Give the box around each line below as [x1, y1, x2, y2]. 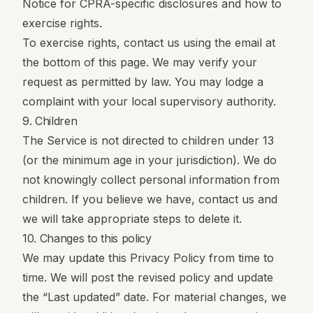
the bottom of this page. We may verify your [22, 55, 257, 69]
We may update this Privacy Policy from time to [22, 251, 274, 265]
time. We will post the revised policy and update [22, 270, 273, 284]
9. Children [22, 114, 78, 128]
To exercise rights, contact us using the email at [22, 36, 275, 50]
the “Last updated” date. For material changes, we [22, 290, 286, 304]
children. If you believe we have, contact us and [22, 192, 277, 206]
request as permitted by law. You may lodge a [22, 75, 263, 89]
